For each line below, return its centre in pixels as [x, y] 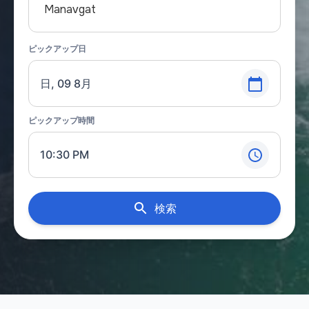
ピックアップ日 [57, 49]
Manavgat [70, 9]
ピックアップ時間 [61, 120]
